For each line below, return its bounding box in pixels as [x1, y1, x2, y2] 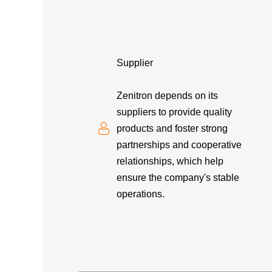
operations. [117, 188, 165, 199]
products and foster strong [117, 123, 228, 134]
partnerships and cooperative [117, 139, 242, 150]
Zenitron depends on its [117, 90, 219, 101]
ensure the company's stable [117, 172, 240, 183]
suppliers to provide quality [117, 106, 233, 117]
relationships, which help [117, 155, 224, 166]
